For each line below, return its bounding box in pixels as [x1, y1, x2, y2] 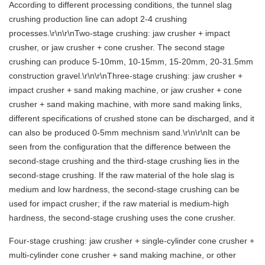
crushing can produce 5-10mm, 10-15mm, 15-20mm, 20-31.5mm [9, 57, 253, 67]
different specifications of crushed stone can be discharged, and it [9, 114, 254, 124]
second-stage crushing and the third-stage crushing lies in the [9, 156, 240, 166]
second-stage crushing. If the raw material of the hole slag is [9, 170, 234, 180]
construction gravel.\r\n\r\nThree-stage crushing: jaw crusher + [9, 71, 243, 81]
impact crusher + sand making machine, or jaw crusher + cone [9, 85, 242, 95]
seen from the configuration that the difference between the [9, 142, 231, 152]
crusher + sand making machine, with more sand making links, [9, 99, 242, 109]
